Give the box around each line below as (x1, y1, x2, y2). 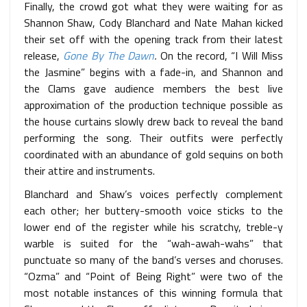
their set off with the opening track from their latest (24, 30, 283, 47)
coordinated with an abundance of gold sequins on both (24, 145, 283, 162)
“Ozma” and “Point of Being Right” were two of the (24, 267, 283, 284)
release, (24, 47, 64, 64)
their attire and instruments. (24, 162, 155, 179)
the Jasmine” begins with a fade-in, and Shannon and (24, 63, 283, 80)
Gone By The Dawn (63, 47, 155, 64)
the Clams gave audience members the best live (24, 79, 283, 97)
